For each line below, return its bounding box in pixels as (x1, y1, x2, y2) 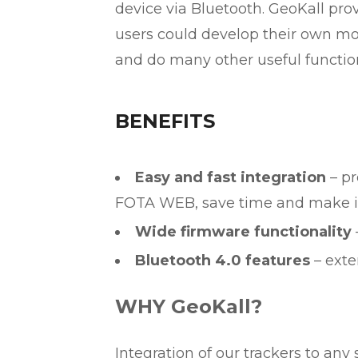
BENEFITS (115, 109, 215, 133)
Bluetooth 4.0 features (135, 252, 310, 269)
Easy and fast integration (135, 169, 326, 186)
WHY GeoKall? (115, 295, 262, 318)
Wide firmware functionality (135, 223, 352, 241)
